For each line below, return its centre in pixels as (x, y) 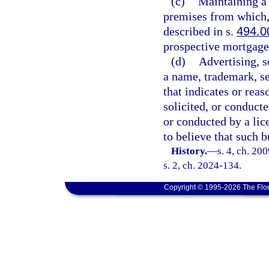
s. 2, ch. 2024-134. (202, 165)
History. (189, 151)
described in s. (200, 31)
